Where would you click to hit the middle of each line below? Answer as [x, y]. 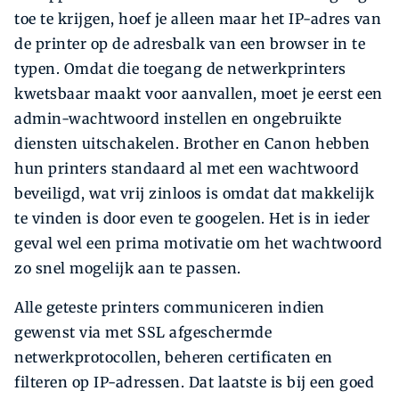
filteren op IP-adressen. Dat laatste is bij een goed [194, 383]
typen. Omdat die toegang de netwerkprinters [180, 69]
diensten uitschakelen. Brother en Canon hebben [192, 144]
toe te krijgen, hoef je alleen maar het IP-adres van [198, 19]
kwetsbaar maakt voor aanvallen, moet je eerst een [199, 94]
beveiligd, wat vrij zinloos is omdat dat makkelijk [194, 194]
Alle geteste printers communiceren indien [170, 308]
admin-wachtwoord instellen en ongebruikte [178, 119]
